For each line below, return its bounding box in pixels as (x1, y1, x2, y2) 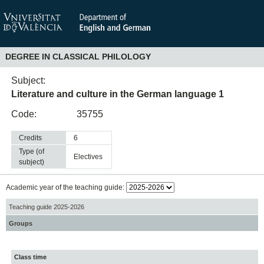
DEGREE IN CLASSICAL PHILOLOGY (5, 52, 151, 62)
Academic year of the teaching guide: (5, 183, 126, 192)
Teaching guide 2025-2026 (8, 203, 84, 210)
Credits (19, 134, 42, 143)
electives (78, 153, 103, 161)
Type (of (19, 147, 45, 156)
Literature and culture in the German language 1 (11, 88, 225, 99)
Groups (8, 219, 32, 227)
